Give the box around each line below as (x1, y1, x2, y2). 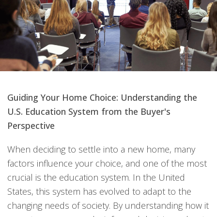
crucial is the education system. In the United (7, 171, 185, 183)
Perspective (7, 120, 55, 131)
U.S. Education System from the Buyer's (7, 106, 170, 117)
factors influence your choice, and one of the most (7, 157, 207, 169)
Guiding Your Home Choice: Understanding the (7, 92, 197, 103)
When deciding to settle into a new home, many (7, 143, 195, 155)
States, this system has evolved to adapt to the (7, 186, 191, 197)
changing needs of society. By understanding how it (7, 200, 209, 211)
